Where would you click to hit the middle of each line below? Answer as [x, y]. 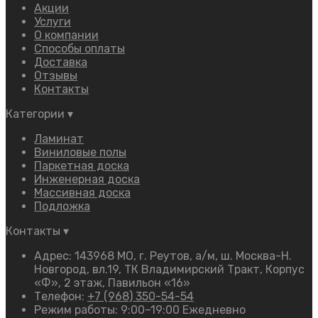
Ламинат [59, 139]
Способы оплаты [79, 49]
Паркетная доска [82, 166]
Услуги [53, 22]
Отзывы [56, 76]
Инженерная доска [87, 180]
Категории [37, 114]
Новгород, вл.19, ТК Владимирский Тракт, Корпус [169, 270]
